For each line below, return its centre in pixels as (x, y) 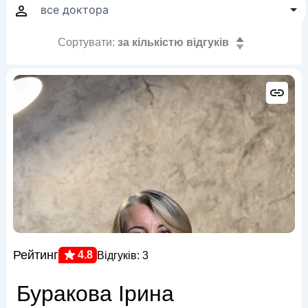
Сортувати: (86, 42)
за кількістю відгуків (173, 42)
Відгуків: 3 (122, 255)
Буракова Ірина (95, 294)
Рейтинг (35, 255)
